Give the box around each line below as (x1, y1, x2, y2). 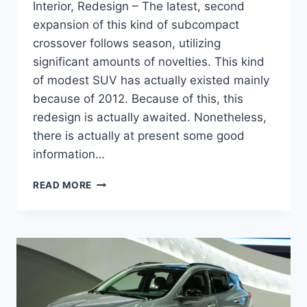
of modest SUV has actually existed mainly (33, 73, 269, 87)
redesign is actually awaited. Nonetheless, (33, 110, 267, 124)
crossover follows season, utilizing (33, 36, 221, 50)
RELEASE (91, 233, 136, 245)
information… (33, 147, 105, 161)
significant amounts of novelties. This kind (33, 54, 265, 69)
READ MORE (33, 179, 93, 191)
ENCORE (91, 219, 133, 230)
